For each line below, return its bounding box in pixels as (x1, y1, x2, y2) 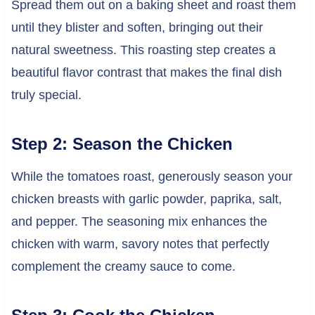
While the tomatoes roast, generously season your (11, 169, 292, 184)
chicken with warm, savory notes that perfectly (11, 236, 269, 251)
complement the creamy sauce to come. (11, 259, 236, 274)
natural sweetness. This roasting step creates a (11, 42, 276, 57)
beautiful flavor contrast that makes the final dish (11, 65, 282, 79)
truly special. (11, 87, 82, 102)
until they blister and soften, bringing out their (11, 20, 263, 34)
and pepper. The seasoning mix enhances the (11, 214, 267, 229)
